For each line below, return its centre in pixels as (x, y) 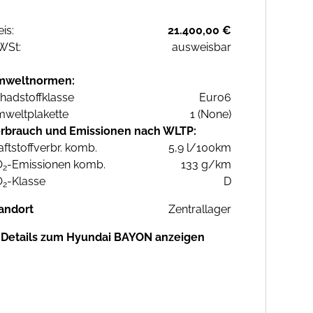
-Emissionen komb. (56, 165)
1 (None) (211, 115)
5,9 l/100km (200, 148)
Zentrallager (200, 210)
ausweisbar (202, 48)
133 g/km (206, 165)
